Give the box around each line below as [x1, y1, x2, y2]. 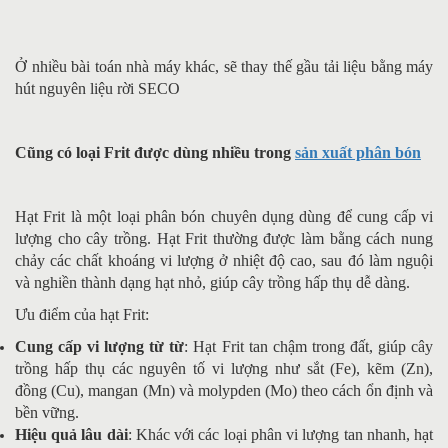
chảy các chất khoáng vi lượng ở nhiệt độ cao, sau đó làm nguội [15, 251, 433, 269]
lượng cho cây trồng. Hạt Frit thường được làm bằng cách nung [15, 229, 433, 247]
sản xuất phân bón [295, 143, 421, 161]
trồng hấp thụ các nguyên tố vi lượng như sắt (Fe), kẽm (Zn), [15, 359, 433, 377]
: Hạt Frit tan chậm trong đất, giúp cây [184, 337, 434, 355]
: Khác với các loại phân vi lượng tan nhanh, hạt [127, 425, 434, 443]
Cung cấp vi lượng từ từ [15, 337, 185, 355]
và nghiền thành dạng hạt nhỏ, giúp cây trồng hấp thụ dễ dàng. [15, 273, 410, 291]
